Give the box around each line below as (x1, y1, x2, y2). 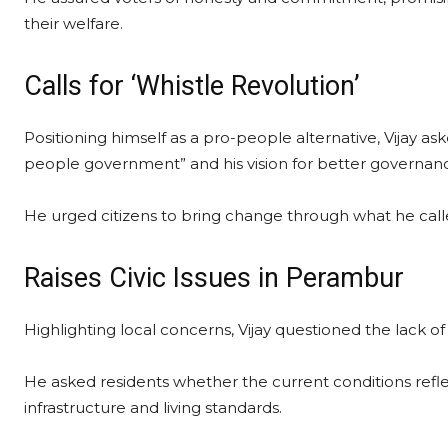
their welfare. (24, 14, 123, 33)
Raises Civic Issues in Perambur (24, 262, 404, 294)
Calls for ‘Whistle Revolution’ (24, 70, 360, 102)
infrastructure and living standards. (24, 398, 282, 417)
